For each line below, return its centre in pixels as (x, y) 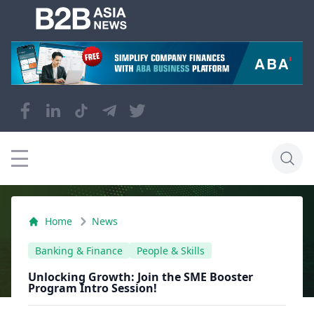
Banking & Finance (79, 251)
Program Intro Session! (93, 288)
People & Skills (171, 251)
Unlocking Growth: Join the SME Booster (141, 277)
